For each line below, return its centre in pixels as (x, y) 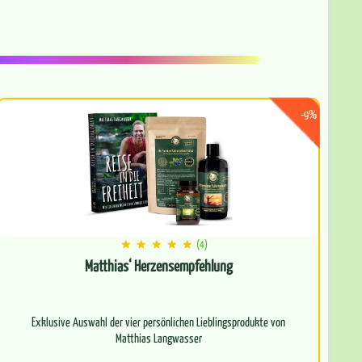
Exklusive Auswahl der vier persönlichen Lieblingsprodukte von (158, 322)
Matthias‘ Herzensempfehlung (158, 265)
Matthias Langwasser (158, 338)
